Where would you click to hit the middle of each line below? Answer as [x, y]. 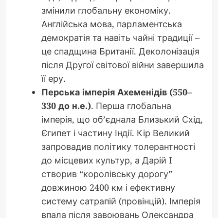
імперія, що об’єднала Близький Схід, [122, 119]
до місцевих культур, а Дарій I [107, 160]
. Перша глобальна [131, 105]
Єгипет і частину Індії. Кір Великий [115, 133]
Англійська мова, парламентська [111, 24]
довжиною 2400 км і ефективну [108, 187]
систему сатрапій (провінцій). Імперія [121, 201]
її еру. [53, 78]
